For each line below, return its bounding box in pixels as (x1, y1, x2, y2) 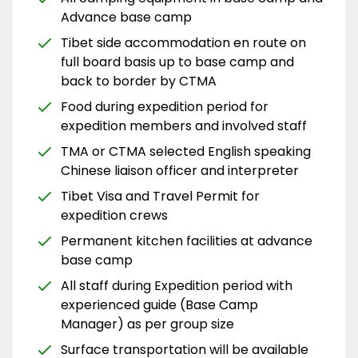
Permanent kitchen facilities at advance (61, 231, 312, 250)
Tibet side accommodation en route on (61, 33, 306, 52)
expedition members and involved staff (61, 116, 307, 135)
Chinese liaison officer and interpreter (61, 161, 299, 180)
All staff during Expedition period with (61, 276, 292, 295)
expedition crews (61, 205, 168, 225)
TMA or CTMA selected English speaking (61, 141, 311, 161)
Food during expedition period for (61, 97, 268, 116)
